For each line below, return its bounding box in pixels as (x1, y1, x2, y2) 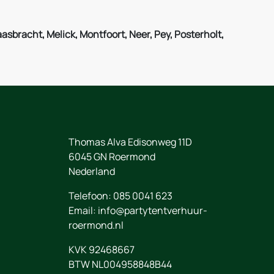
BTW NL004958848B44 (68, 257, 172, 271)
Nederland (68, 164, 115, 178)
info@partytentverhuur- (98, 203, 207, 217)
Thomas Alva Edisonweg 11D (68, 135, 192, 149)
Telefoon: (68, 188, 113, 202)
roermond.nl (68, 218, 124, 232)
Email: (68, 203, 98, 217)
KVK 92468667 (68, 242, 135, 256)
